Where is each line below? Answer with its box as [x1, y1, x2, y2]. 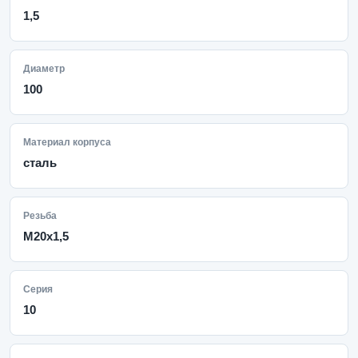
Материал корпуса [23, 137, 111, 148]
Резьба [23, 210, 57, 221]
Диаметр [23, 63, 65, 74]
